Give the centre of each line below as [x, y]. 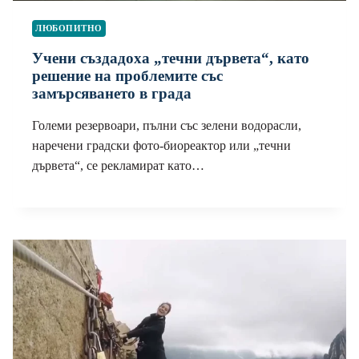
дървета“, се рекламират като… [118, 165]
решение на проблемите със [127, 75]
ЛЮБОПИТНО [69, 28]
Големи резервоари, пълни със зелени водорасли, [167, 125]
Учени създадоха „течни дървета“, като [171, 58]
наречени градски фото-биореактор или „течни [161, 145]
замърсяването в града [112, 93]
